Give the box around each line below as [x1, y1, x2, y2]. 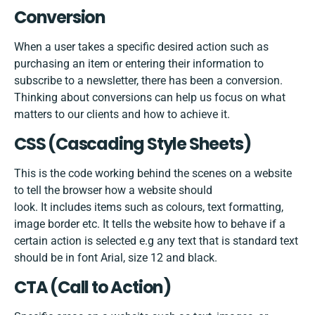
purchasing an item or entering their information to [14, 57, 264, 71]
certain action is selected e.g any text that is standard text [14, 234, 298, 248]
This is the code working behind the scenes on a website [14, 167, 292, 181]
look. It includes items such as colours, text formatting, [14, 200, 283, 214]
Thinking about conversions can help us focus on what [14, 91, 285, 105]
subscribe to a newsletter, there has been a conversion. [14, 74, 283, 88]
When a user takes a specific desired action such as [14, 40, 269, 54]
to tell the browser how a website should [14, 184, 212, 198]
